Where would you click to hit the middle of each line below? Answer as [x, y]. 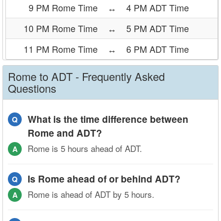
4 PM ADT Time [158, 7]
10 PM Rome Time [61, 28]
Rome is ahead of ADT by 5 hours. [91, 194]
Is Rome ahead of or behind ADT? [104, 179]
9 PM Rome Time [63, 7]
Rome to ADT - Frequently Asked [86, 76]
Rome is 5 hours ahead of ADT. [85, 148]
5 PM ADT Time [158, 28]
